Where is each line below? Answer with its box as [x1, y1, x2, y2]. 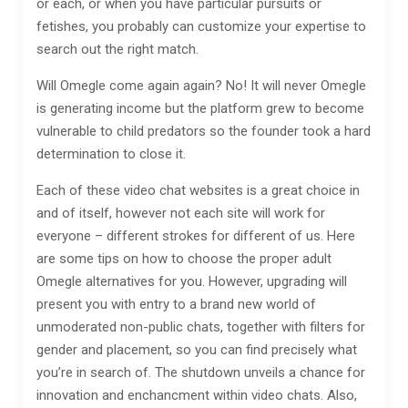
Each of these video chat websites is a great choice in [36, 182, 360, 199]
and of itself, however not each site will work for [36, 205, 325, 221]
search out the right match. [36, 41, 199, 57]
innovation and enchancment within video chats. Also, [36, 387, 357, 403]
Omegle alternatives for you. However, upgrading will [36, 273, 347, 290]
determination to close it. [36, 146, 186, 162]
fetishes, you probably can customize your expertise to [36, 18, 366, 35]
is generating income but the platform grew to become [36, 100, 364, 117]
